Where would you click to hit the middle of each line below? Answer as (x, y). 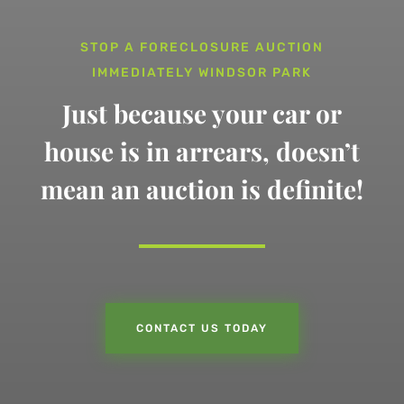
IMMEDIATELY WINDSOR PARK (202, 73)
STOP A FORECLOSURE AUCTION (202, 48)
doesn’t (317, 151)
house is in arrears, (156, 151)
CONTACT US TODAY (202, 329)
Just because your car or (202, 114)
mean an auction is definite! (202, 189)
